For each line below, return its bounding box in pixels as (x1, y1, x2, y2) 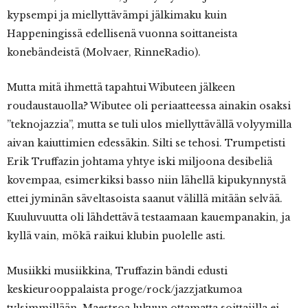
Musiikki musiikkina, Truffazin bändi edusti (7, 265, 228, 278)
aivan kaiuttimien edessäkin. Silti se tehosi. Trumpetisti (7, 137, 285, 150)
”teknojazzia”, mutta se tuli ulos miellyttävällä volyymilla (7, 118, 291, 131)
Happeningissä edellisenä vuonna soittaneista (7, 27, 237, 41)
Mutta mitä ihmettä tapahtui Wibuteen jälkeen (7, 81, 235, 94)
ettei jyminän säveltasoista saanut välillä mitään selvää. (7, 192, 283, 206)
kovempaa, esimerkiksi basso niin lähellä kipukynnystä (7, 174, 286, 187)
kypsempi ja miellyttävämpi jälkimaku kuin (7, 9, 227, 22)
